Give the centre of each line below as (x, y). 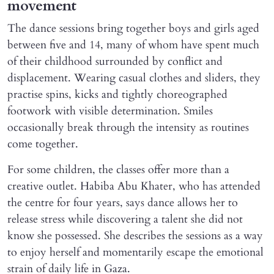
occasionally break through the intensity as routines (128, 127)
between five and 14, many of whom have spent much (133, 45)
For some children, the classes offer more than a (118, 169)
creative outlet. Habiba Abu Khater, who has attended (134, 186)
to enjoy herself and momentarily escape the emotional (135, 252)
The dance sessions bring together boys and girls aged (133, 28)
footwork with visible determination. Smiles (110, 111)
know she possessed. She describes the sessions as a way (135, 235)
